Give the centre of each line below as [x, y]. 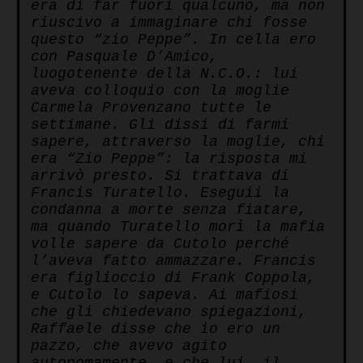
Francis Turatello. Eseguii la [160, 193]
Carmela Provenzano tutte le [151, 108]
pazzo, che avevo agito [129, 346]
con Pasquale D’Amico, [124, 57]
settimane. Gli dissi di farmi [160, 125]
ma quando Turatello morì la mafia [178, 227]
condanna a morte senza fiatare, [169, 210]
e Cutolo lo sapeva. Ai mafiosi [164, 295]
